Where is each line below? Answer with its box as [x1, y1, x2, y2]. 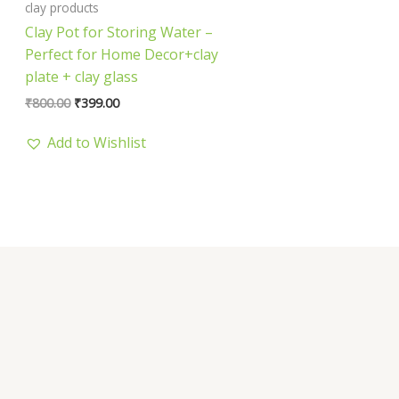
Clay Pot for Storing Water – [25, 22, 213, 43]
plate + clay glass [25, 67, 138, 87]
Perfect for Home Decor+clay [25, 45, 218, 65]
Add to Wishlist [47, 133, 146, 153]
